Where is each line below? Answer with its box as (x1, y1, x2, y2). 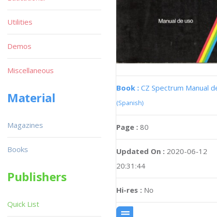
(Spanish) (116, 98, 143, 107)
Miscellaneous (7, 65, 54, 75)
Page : (116, 122, 140, 132)
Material (7, 90, 56, 106)
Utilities (7, 17, 32, 27)
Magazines (7, 120, 43, 130)
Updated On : (116, 146, 165, 156)
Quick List (7, 199, 39, 209)
